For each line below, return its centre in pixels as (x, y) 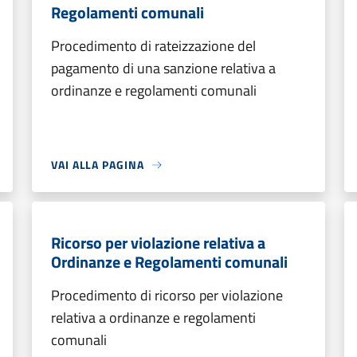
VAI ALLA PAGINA (98, 165)
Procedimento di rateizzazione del (153, 46)
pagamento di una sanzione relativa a (163, 68)
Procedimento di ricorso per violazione (167, 295)
